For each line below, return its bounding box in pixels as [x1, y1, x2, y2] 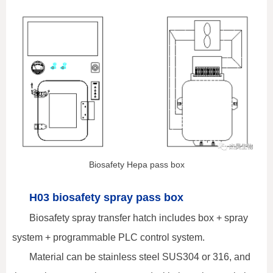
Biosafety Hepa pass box [88, 159, 185, 169]
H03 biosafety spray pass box [29, 191, 183, 204]
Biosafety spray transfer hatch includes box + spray [29, 212, 248, 223]
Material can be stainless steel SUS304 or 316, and [29, 251, 250, 262]
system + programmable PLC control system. [12, 232, 205, 243]
